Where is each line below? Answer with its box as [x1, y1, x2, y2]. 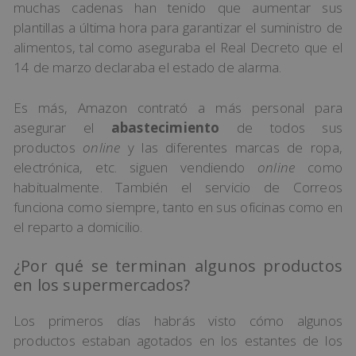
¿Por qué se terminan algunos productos [14, 255, 342, 277]
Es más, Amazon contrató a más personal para [14, 98, 342, 117]
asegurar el [14, 118, 111, 137]
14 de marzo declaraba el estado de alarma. [14, 58, 282, 77]
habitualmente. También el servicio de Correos [14, 177, 342, 196]
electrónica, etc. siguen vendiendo [14, 157, 258, 176]
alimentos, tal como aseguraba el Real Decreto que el [14, 38, 342, 57]
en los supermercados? [14, 274, 191, 296]
